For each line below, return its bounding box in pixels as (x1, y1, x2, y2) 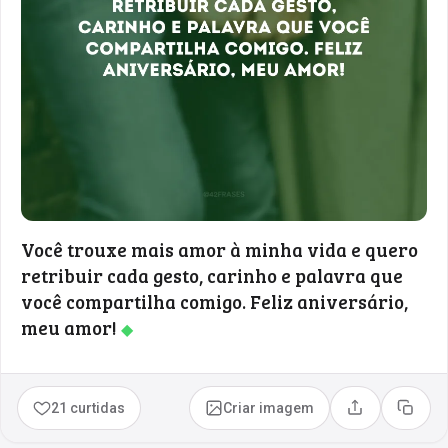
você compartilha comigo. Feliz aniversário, (21, 288, 408, 314)
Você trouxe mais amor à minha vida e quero (21, 236, 418, 262)
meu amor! (21, 314, 121, 340)
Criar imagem (223, 399, 315, 416)
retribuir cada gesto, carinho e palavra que (21, 262, 403, 288)
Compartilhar (353, 406, 441, 423)
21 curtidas (51, 399, 126, 416)
